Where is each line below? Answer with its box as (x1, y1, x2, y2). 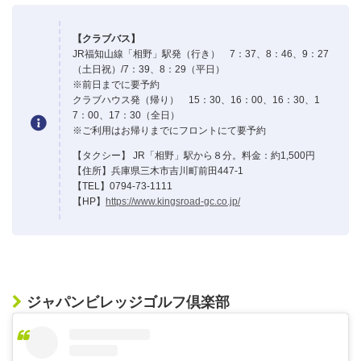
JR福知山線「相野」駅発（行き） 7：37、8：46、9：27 (73, 48, 329, 60)
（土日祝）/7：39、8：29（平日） (73, 63, 225, 75)
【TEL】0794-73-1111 (73, 180, 172, 192)
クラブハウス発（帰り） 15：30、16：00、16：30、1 (73, 93, 320, 106)
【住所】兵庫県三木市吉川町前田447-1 (73, 164, 243, 176)
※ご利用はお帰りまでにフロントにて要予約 (73, 124, 266, 136)
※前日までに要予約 (73, 78, 160, 90)
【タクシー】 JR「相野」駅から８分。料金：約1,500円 (73, 149, 315, 161)
